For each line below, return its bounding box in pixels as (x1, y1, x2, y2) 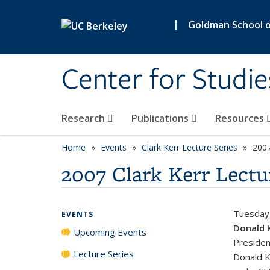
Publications (131, 111, 191, 125)
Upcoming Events (74, 226, 146, 238)
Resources (215, 111, 266, 125)
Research (61, 111, 107, 125)
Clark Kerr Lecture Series (142, 142, 237, 153)
